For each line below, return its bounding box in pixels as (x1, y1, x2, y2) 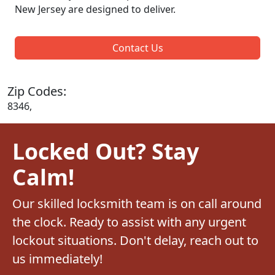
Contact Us (112, 41, 163, 55)
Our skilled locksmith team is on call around (12, 195, 261, 212)
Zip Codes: (7, 82, 66, 99)
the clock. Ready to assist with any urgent (12, 213, 246, 230)
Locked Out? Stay (12, 136, 199, 166)
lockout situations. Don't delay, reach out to (12, 231, 258, 249)
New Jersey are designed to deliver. (15, 2, 176, 16)
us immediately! (12, 250, 103, 267)
